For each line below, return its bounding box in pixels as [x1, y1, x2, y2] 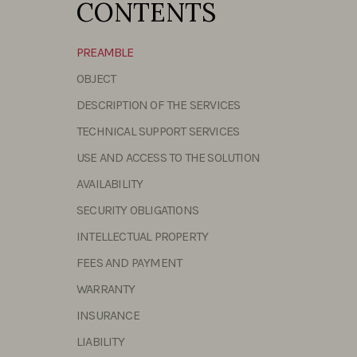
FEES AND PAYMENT [76, 255, 182, 270]
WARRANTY [76, 281, 135, 296]
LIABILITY [76, 334, 124, 349]
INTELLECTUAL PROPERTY [76, 229, 209, 244]
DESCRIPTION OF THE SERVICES [76, 97, 241, 112]
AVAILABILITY [76, 176, 143, 191]
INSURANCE [76, 308, 139, 323]
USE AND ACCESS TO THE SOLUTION [76, 150, 260, 165]
